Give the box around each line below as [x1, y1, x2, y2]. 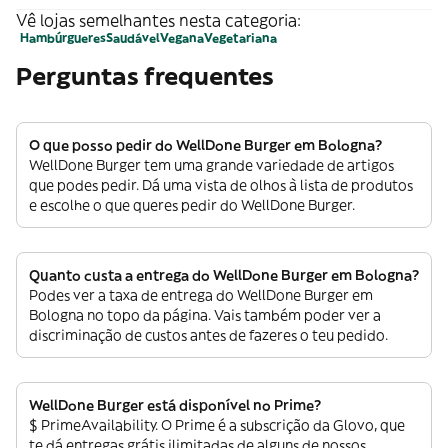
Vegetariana [204, 29, 277, 45]
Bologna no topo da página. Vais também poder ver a [29, 305, 381, 324]
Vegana [160, 29, 204, 45]
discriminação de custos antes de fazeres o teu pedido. [29, 325, 388, 344]
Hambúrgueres [20, 29, 106, 45]
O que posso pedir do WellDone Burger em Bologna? [29, 135, 382, 154]
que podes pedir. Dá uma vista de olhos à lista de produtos [29, 175, 413, 194]
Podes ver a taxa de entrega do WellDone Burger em [29, 285, 373, 304]
